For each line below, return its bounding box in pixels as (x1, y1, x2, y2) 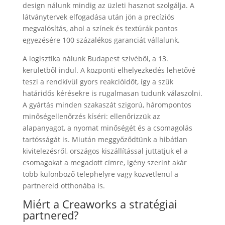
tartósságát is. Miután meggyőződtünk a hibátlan (22, 134, 187, 144)
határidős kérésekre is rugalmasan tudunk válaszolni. (22, 88, 202, 98)
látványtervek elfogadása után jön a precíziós (22, 12, 174, 22)
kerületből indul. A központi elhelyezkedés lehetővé (22, 65, 195, 75)
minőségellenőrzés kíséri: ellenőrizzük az (22, 111, 160, 121)
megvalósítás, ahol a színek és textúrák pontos (22, 23, 178, 33)
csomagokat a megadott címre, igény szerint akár (22, 157, 187, 167)
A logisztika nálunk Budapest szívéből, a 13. (22, 53, 168, 63)
